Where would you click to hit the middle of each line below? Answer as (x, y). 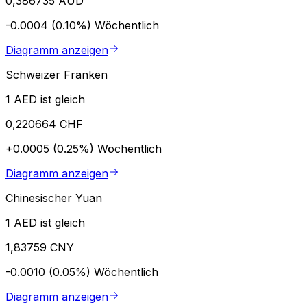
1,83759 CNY (40, 247)
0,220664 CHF (44, 124)
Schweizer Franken (57, 74)
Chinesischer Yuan (54, 198)
